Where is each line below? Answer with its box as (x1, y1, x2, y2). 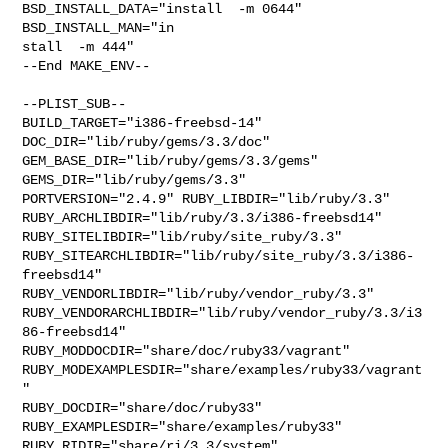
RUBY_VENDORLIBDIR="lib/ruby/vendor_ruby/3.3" (22, 285, 383, 302)
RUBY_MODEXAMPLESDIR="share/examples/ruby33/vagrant (22, 361, 423, 378)
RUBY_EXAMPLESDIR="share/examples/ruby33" (22, 418, 351, 435)
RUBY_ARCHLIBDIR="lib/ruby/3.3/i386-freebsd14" (22, 209, 391, 226)
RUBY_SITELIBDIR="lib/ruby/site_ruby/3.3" (22, 228, 351, 245)
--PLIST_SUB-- (22, 95, 127, 112)
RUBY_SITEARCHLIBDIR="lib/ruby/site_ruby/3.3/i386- (22, 247, 415, 264)
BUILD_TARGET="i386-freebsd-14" (22, 114, 263, 131)
